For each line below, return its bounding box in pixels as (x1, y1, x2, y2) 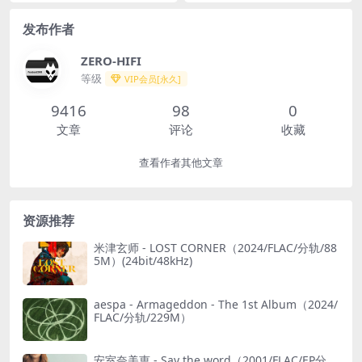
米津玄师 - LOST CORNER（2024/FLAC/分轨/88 (94, 240, 337, 256)
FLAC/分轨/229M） (94, 309, 192, 325)
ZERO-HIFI (81, 52, 141, 69)
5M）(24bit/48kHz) (94, 253, 192, 269)
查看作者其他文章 (139, 157, 223, 170)
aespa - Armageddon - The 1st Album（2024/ (94, 296, 338, 312)
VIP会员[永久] (124, 72, 182, 85)
